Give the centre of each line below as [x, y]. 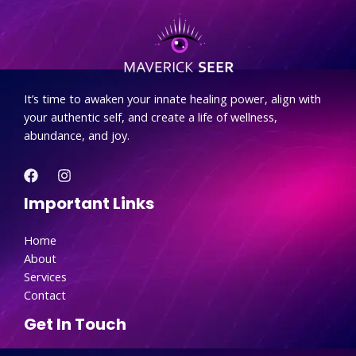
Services [45, 276]
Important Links [89, 203]
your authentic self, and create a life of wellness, [151, 117]
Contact [45, 294]
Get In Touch [75, 324]
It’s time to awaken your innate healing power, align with [172, 99]
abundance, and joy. [77, 135]
